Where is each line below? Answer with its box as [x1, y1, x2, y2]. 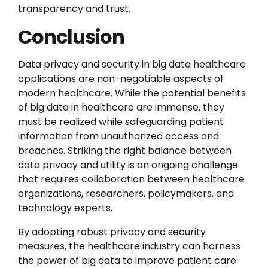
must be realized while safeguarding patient [18, 115, 224, 129]
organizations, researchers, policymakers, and [18, 187, 234, 200]
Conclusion [18, 23, 124, 50]
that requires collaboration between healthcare [18, 172, 245, 186]
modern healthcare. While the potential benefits [18, 86, 246, 100]
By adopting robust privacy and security [18, 225, 206, 239]
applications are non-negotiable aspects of [18, 72, 224, 86]
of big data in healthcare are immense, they [18, 100, 224, 114]
